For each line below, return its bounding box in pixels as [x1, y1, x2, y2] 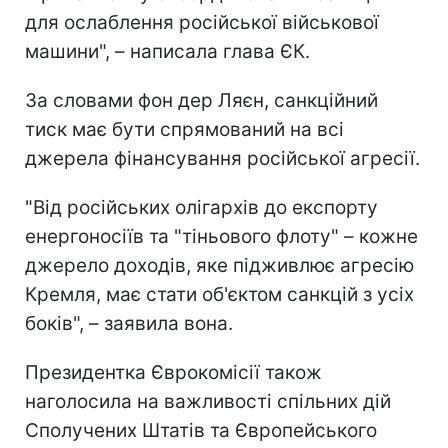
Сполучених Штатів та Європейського [25, 418, 377, 442]
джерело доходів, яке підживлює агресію [25, 253, 414, 277]
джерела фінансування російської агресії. [25, 146, 420, 170]
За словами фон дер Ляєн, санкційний [25, 88, 378, 112]
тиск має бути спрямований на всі [25, 117, 344, 141]
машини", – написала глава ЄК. [25, 39, 310, 63]
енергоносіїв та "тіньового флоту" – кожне [25, 224, 418, 248]
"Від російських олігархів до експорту [25, 195, 378, 219]
